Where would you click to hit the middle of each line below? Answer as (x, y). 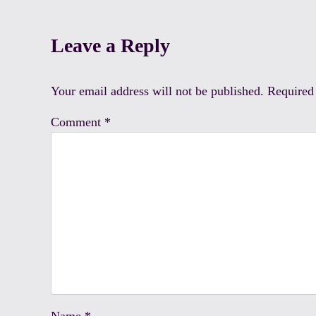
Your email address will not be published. (157, 91)
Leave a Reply (110, 46)
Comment (78, 122)
